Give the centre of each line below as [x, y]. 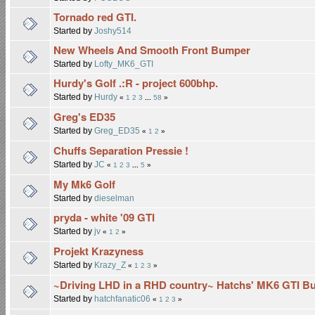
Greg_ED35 [117, 130]
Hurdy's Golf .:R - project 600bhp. [136, 83]
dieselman [114, 198]
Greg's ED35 [84, 116]
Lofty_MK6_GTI [124, 63]
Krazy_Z [110, 264]
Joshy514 [113, 30]
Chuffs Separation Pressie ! [121, 150]
